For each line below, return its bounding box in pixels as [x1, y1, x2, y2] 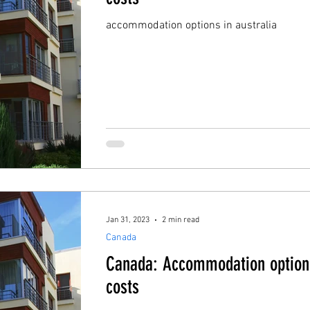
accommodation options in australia [106, 19, 277, 33]
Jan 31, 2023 [106, 215, 149, 225]
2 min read [162, 215, 199, 225]
